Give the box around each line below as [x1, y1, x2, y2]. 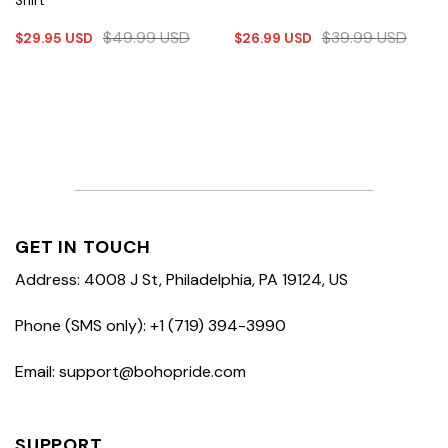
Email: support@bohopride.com [15, 360, 246, 382]
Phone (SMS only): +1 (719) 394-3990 [15, 315, 286, 337]
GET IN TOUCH [15, 235, 151, 260]
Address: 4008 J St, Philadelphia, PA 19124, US [15, 269, 348, 291]
